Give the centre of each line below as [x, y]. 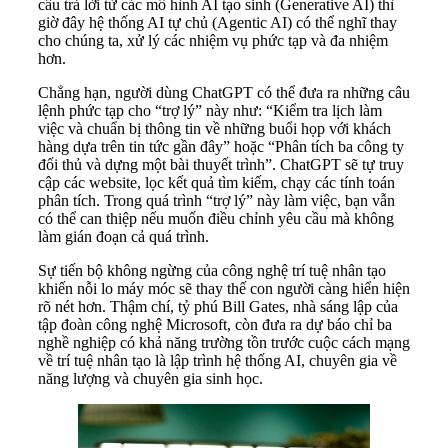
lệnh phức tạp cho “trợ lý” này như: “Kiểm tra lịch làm [210, 110]
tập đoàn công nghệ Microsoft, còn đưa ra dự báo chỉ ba [215, 324]
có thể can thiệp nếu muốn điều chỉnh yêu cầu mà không [216, 218]
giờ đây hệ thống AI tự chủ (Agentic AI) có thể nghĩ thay [217, 22]
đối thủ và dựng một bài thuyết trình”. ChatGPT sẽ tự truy [221, 164]
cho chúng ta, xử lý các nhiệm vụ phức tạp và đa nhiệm [213, 40]
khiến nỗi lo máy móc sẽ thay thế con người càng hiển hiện [224, 288]
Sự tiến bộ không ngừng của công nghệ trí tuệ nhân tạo [212, 270]
